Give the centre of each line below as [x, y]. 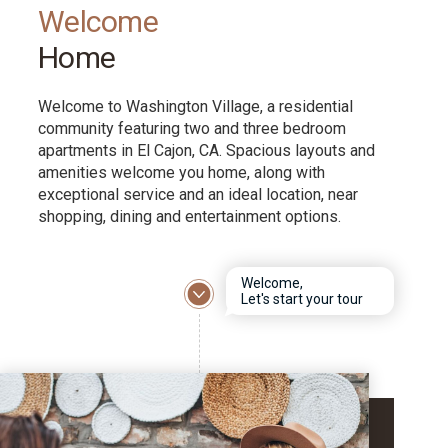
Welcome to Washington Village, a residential [196, 107]
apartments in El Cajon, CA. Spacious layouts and [207, 151]
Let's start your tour [302, 299]
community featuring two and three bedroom [192, 129]
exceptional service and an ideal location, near [198, 195]
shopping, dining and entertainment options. [192, 217]
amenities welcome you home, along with [182, 173]
